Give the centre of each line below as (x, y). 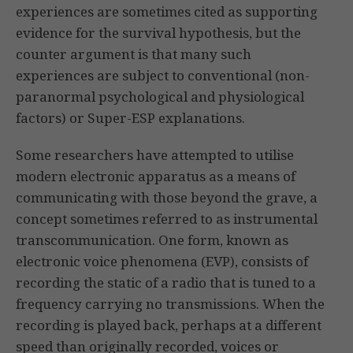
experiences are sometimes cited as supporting (167, 12)
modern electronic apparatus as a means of (156, 176)
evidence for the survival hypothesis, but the (158, 33)
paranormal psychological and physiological (160, 97)
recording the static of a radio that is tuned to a (166, 283)
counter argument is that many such (134, 54)
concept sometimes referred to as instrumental (167, 219)
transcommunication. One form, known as (152, 240)
